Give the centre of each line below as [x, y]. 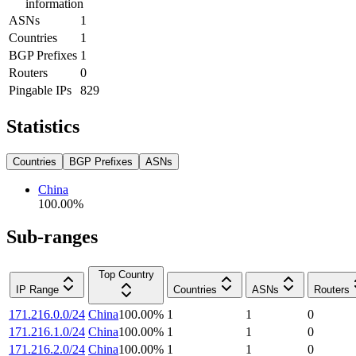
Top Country [126, 275]
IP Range [37, 290]
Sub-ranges [52, 237]
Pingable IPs [40, 90]
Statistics [43, 126]
